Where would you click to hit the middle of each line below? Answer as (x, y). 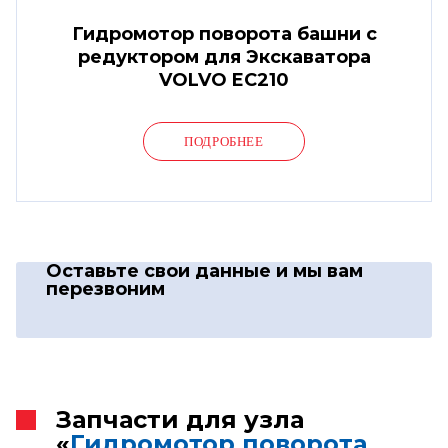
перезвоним (105, 288)
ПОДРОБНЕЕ (224, 141)
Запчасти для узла (180, 419)
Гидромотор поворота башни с (224, 33)
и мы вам (319, 270)
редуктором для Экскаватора (224, 56)
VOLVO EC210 (224, 79)
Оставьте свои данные (161, 270)
